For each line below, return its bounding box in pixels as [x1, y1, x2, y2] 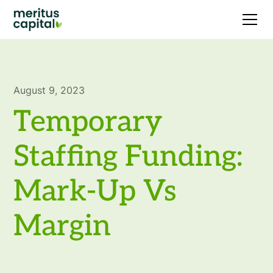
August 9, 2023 [13, 84, 85, 96]
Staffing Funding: [13, 140, 243, 174]
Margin [13, 209, 112, 244]
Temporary [13, 105, 163, 140]
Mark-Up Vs [13, 174, 177, 209]
